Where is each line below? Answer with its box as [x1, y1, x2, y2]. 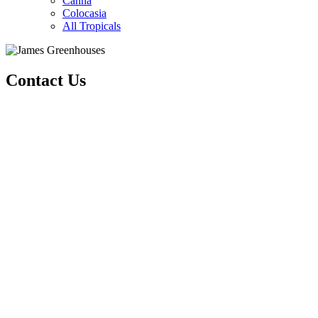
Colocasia [62, 6, 106, 19]
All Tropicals [62, 19, 121, 32]
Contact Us [6, 70, 86, 89]
